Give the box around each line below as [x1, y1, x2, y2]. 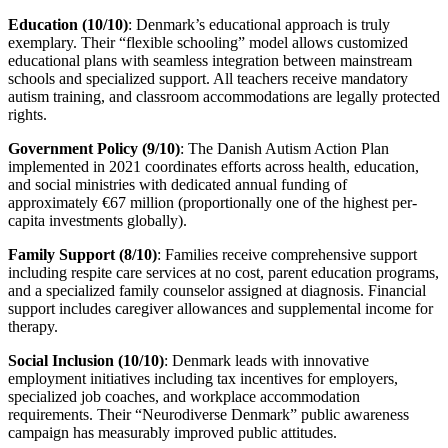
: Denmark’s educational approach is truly [128, 15, 390, 33]
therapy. [8, 317, 58, 335]
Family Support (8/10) [8, 245, 157, 263]
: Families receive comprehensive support [157, 245, 417, 263]
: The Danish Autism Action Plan [180, 139, 389, 157]
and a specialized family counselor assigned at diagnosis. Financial [8, 281, 426, 299]
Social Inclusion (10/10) [8, 351, 164, 369]
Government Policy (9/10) [8, 139, 180, 157]
